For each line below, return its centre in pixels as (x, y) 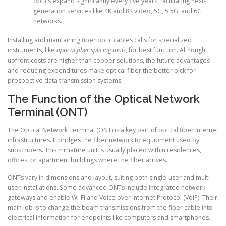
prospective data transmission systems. (65, 81)
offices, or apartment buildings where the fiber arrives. (88, 160)
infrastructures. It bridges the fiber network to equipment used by (103, 140)
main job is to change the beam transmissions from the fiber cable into (110, 207)
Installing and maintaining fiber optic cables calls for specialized (100, 40)
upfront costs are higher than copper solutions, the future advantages (109, 61)
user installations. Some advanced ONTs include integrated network (106, 187)
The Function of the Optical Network (104, 99)
